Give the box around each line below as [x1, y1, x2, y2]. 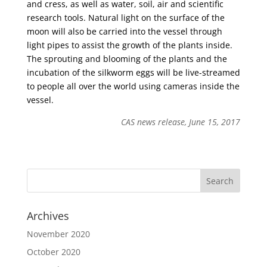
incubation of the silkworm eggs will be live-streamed [26, 67, 240, 78]
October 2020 [26, 246, 80, 257]
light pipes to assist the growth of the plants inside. [26, 39, 232, 51]
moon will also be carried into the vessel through [26, 26, 222, 37]
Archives [26, 209, 69, 223]
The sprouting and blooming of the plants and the [26, 53, 227, 64]
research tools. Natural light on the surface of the [26, 12, 225, 23]
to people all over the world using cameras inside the [26, 80, 240, 92]
